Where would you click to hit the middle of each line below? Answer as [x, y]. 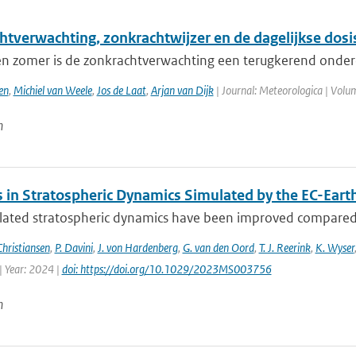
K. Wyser [335, 248]
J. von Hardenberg [137, 248]
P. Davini [74, 248]
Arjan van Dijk [182, 90]
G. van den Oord [218, 248]
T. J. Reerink [284, 248]
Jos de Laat [121, 90]
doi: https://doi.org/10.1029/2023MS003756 [166, 269]
